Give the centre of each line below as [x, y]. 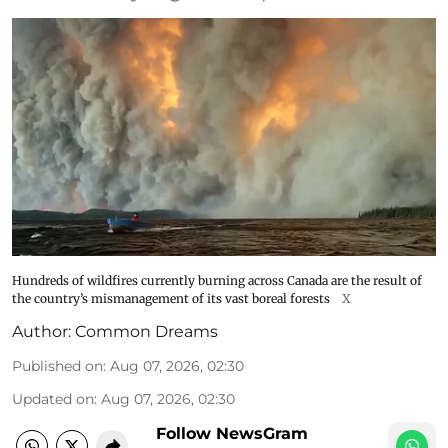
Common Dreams [146, 332]
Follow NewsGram [232, 434]
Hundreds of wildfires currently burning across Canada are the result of [217, 281]
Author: [41, 332]
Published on [57, 366]
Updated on [53, 399]
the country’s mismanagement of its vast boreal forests [171, 299]
